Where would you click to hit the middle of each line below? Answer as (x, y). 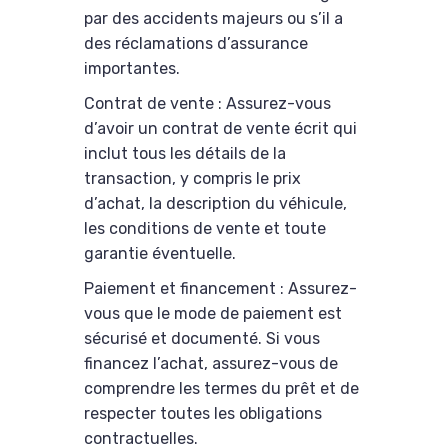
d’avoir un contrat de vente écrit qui (220, 129)
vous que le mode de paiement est (213, 314)
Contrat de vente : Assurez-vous (207, 104)
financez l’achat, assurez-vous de (211, 364)
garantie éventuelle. (160, 254)
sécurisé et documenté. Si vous (202, 339)
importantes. (132, 69)
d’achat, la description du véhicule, (215, 204)
